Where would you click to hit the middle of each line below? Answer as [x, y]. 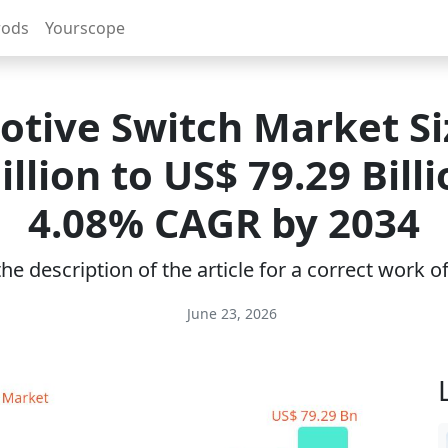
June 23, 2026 [230, 313]
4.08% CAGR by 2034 [224, 222]
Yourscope [85, 28]
